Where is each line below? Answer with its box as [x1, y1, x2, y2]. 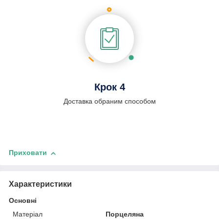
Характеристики [9, 180, 72, 189]
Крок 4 [94, 82, 125, 93]
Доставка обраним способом [63, 97, 156, 106]
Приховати [9, 149, 47, 157]
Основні [9, 197, 37, 205]
